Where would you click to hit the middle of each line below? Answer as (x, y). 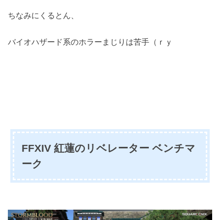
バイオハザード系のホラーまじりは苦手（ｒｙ (91, 42)
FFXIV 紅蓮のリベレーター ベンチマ (108, 148)
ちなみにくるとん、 (43, 15)
